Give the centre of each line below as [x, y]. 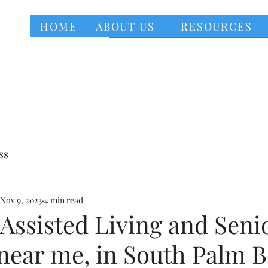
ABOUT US [125, 26]
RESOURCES [217, 26]
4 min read [64, 200]
